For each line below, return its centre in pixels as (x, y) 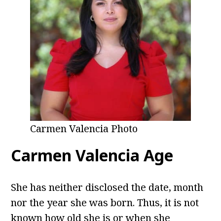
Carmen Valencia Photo (84, 129)
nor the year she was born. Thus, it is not (105, 203)
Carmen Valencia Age (92, 155)
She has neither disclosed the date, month (107, 187)
